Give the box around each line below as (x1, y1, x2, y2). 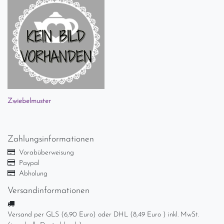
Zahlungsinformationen (7, 135, 94, 143)
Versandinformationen (7, 186, 89, 195)
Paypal (18, 159, 39, 167)
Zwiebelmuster (7, 97, 51, 105)
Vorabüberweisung (18, 149, 74, 156)
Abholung (18, 170, 47, 177)
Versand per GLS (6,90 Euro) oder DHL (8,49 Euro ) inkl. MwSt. (7, 211, 199, 218)
